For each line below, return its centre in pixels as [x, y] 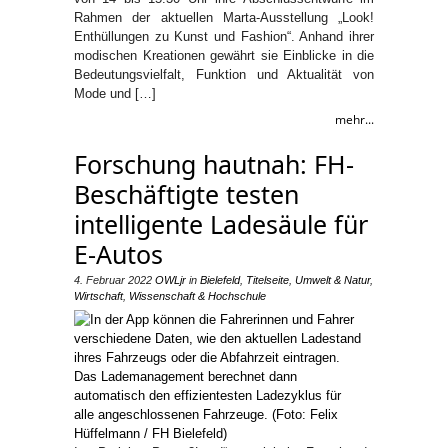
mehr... [354, 119]
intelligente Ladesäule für [221, 224]
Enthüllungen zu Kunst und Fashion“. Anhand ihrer [224, 36]
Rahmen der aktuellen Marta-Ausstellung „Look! [224, 17]
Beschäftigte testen [186, 194]
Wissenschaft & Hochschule [197, 296]
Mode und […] [115, 93]
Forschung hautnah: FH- [214, 164]
